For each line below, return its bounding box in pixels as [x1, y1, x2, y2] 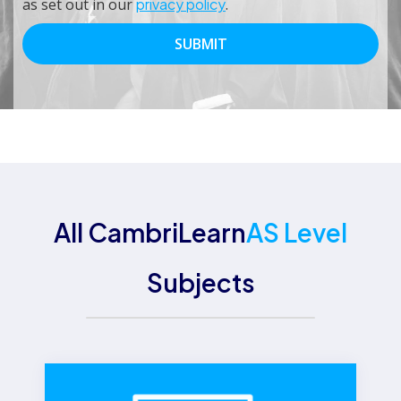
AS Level [246, 217, 347, 249]
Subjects [146, 267, 255, 299]
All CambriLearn [54, 217, 246, 249]
